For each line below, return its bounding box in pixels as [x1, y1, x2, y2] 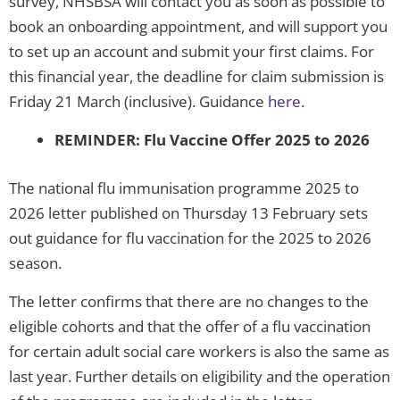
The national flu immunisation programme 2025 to [9, 177, 359, 198]
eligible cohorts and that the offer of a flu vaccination [9, 315, 371, 337]
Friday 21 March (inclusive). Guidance [9, 91, 268, 112]
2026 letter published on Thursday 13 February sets [9, 202, 368, 223]
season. [9, 252, 62, 273]
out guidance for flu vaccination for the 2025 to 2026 [9, 227, 371, 248]
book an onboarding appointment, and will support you [9, 16, 387, 37]
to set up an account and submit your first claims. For [9, 41, 374, 62]
